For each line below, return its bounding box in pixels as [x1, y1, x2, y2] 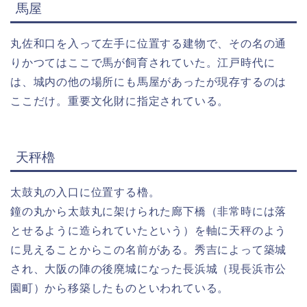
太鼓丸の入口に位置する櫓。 [10, 186, 160, 199]
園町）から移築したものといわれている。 [10, 282, 230, 295]
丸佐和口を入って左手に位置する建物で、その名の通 [10, 37, 287, 49]
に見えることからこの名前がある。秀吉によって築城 [10, 244, 287, 256]
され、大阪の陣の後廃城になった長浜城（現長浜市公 [10, 263, 287, 275]
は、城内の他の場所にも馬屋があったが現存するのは [10, 75, 287, 88]
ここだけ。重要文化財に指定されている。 [10, 95, 230, 107]
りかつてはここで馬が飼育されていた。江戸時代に [10, 56, 275, 69]
